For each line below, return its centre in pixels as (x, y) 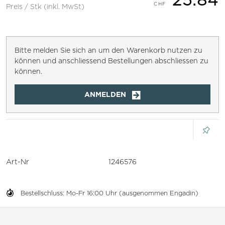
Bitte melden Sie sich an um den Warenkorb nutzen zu (108, 50)
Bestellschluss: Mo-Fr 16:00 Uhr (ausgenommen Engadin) (109, 193)
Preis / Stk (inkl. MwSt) (45, 6)
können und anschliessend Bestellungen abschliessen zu (111, 61)
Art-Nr (18, 161)
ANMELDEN (105, 94)
